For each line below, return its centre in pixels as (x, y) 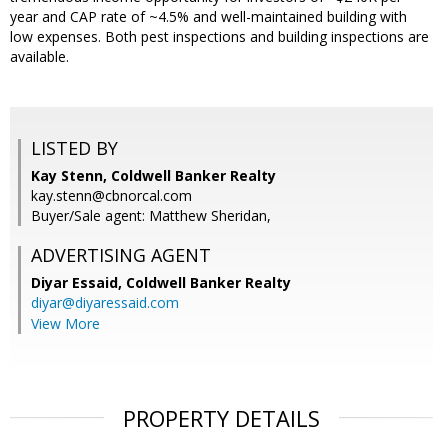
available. (39, 57)
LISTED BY (74, 148)
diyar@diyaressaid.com (105, 303)
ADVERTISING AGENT (121, 255)
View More (65, 324)
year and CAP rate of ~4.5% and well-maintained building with (208, 17)
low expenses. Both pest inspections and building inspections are (219, 37)
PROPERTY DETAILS (221, 418)
